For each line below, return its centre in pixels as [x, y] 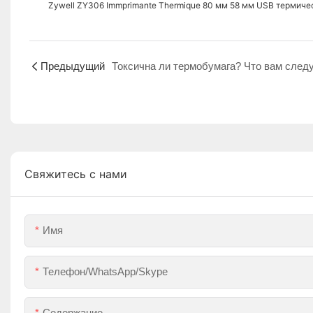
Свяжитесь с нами [76, 174]
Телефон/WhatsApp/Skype [105, 272]
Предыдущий [72, 66]
